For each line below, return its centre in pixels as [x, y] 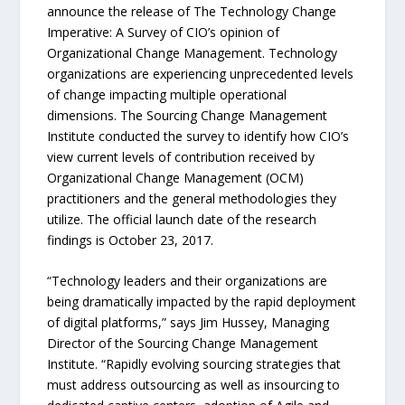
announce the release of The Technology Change [192, 11]
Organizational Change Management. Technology [193, 52]
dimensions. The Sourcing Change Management [188, 115]
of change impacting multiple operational [167, 94]
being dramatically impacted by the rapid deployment [202, 302]
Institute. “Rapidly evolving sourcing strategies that [194, 364]
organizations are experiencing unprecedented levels [201, 73]
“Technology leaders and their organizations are [188, 281]
